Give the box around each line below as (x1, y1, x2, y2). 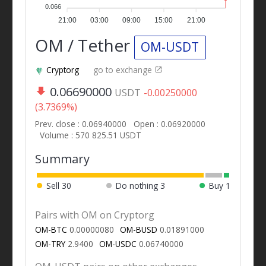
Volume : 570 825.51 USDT (39, 129, 141, 141)
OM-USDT (141, 39, 199, 56)
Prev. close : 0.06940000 (34, 118, 129, 129)
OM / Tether (34, 34, 134, 57)
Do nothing (113, 179, 161, 191)
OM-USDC (99, 237, 137, 249)
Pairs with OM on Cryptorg (34, 208, 154, 221)
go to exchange (93, 64, 154, 75)
